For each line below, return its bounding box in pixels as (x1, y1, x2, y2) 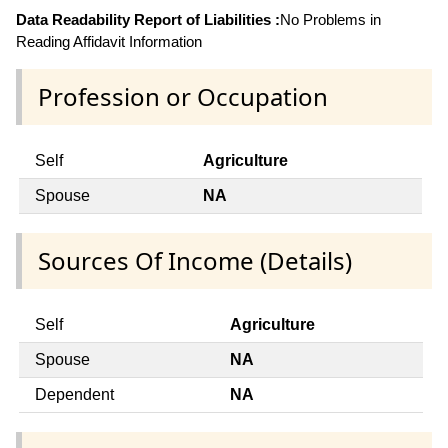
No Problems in (280, 10, 381, 28)
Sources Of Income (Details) (38, 244, 352, 278)
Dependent (35, 386, 114, 404)
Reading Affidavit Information (16, 32, 202, 50)
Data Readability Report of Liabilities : (16, 10, 280, 28)
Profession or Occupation (38, 79, 328, 113)
